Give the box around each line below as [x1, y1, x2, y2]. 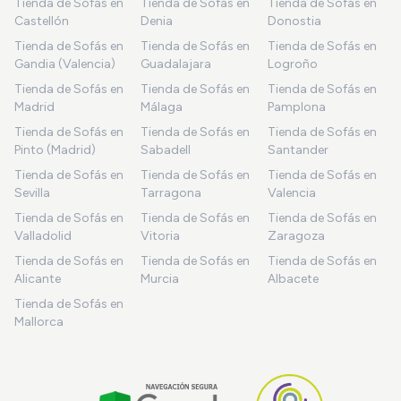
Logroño [267, 55, 318, 72]
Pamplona [267, 98, 326, 115]
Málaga [141, 98, 183, 115]
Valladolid [14, 227, 72, 243]
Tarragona [141, 184, 202, 200]
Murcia [141, 270, 180, 286]
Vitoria [141, 227, 181, 243]
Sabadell [141, 141, 192, 158]
